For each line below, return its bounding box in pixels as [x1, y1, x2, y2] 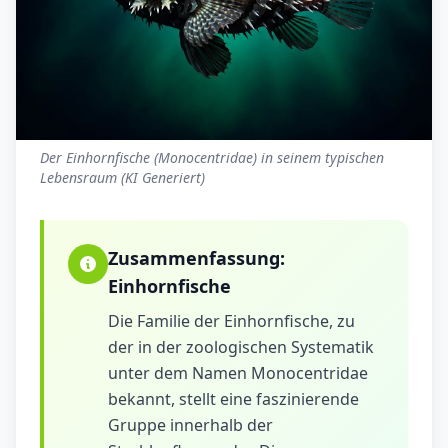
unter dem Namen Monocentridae [108, 362, 368, 385]
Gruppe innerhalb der [108, 414, 273, 437]
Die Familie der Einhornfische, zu [108, 310, 355, 333]
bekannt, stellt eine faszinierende [108, 388, 359, 411]
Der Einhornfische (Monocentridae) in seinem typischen [40, 148, 384, 168]
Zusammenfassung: [108, 246, 285, 271]
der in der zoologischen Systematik [108, 336, 374, 359]
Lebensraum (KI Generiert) [40, 168, 205, 188]
